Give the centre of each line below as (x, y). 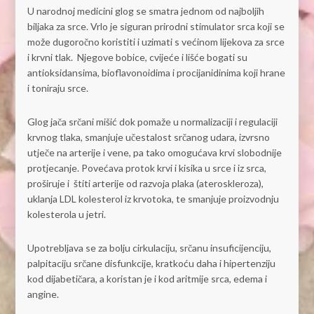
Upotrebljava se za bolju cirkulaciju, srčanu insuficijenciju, (149, 248)
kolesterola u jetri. (66, 214)
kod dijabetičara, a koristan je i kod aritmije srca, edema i (147, 279)
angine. (43, 294)
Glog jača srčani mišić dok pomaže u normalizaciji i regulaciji (152, 122)
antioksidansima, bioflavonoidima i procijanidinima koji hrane (156, 73)
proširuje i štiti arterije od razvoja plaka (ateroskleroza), (145, 184)
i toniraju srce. (57, 88)
